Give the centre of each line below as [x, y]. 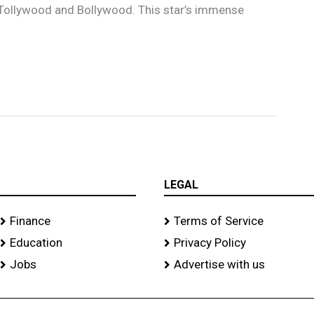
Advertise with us [219, 265]
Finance [30, 221]
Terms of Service [218, 221]
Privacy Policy [210, 243]
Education [36, 243]
